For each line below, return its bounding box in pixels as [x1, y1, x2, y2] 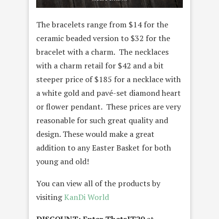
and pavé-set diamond [81, 88, 160, 99]
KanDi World [64, 192, 109, 203]
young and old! [36, 156, 89, 167]
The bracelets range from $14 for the [36, 19, 168, 30]
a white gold [36, 88, 79, 99]
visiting [36, 192, 64, 203]
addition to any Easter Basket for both [36, 142, 171, 153]
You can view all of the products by [36, 178, 160, 189]
